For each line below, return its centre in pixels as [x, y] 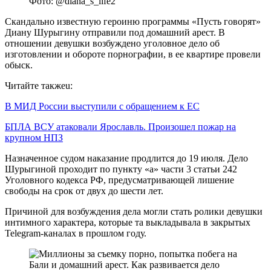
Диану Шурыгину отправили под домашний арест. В [115, 32]
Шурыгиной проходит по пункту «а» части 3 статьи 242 [121, 169]
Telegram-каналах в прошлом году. [76, 233]
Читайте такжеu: [39, 85]
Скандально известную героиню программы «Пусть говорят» [133, 21]
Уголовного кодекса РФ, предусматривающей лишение [119, 180]
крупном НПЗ [34, 137]
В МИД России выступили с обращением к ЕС [102, 106]
